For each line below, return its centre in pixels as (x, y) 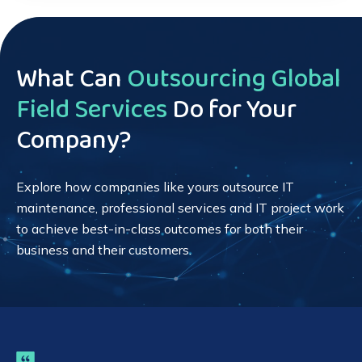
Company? (74, 141)
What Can (72, 79)
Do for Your (232, 110)
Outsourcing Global (234, 79)
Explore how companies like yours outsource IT (155, 186)
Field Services (92, 110)
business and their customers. (104, 249)
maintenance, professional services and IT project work (180, 207)
